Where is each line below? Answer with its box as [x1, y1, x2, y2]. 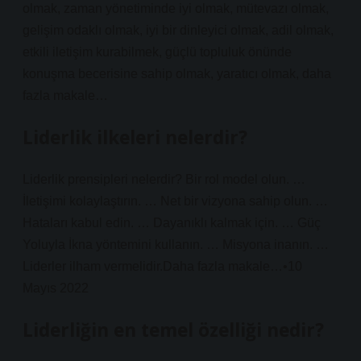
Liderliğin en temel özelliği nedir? [23, 317, 324, 342]
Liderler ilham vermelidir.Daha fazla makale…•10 [23, 259, 302, 273]
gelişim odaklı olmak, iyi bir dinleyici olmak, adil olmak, [23, 23, 334, 37]
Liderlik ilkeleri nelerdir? [23, 125, 247, 150]
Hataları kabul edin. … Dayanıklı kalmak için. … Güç [23, 216, 321, 230]
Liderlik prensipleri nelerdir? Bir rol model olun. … [23, 172, 305, 186]
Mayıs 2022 [23, 281, 89, 295]
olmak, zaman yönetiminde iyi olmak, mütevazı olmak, [23, 2, 329, 15]
